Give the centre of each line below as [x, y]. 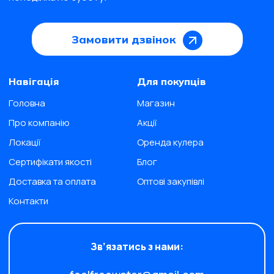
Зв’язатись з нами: [137, 246]
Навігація [34, 81]
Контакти [28, 201]
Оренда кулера [170, 142]
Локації [24, 142]
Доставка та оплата [52, 181]
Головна [27, 103]
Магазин [156, 103]
